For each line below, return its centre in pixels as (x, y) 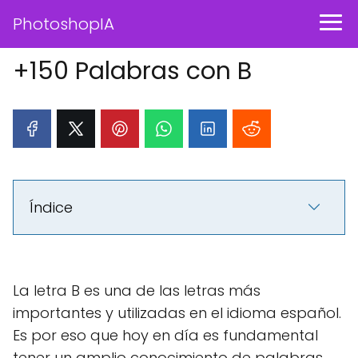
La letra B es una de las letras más (137, 290)
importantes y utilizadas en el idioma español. (177, 313)
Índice (51, 207)
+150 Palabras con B (132, 71)
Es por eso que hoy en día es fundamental (165, 335)
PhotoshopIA (64, 24)
